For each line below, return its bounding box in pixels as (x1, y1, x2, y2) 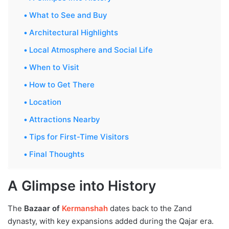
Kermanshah (62, 203, 108, 214)
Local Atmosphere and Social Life (29, 44, 153, 55)
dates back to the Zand (108, 203, 192, 214)
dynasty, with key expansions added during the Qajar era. (8, 216, 214, 226)
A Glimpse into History (8, 177, 156, 194)
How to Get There (29, 79, 95, 89)
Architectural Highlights (29, 27, 118, 37)
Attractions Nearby (29, 114, 100, 124)
